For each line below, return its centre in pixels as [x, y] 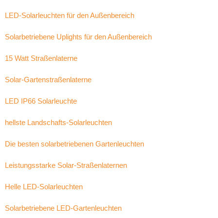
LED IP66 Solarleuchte [41, 101]
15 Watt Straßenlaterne [41, 58]
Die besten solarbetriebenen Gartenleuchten [74, 144]
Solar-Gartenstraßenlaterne [48, 80]
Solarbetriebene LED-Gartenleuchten [63, 208]
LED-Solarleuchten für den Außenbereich [70, 15]
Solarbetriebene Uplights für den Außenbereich [78, 37]
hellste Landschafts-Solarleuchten [58, 122]
